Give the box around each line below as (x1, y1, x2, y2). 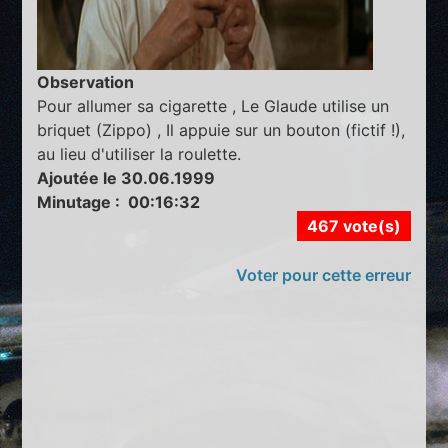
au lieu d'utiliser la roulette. (37, 144, 242, 165)
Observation (37, 72, 135, 93)
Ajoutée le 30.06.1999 (37, 168, 216, 189)
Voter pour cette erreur (235, 265, 411, 286)
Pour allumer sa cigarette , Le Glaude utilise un (37, 96, 390, 117)
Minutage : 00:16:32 (37, 192, 201, 213)
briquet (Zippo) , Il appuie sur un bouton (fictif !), (37, 120, 406, 141)
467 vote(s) (306, 216, 401, 237)
